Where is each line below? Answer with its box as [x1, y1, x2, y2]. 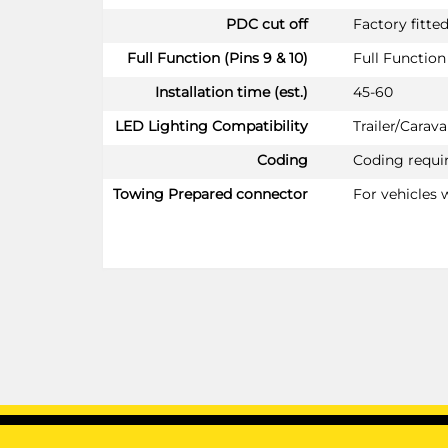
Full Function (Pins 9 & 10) [127, 48, 308, 67]
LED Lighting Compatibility [115, 116, 308, 135]
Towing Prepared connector [113, 184, 308, 203]
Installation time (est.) [155, 82, 308, 101]
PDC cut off [226, 14, 308, 33]
